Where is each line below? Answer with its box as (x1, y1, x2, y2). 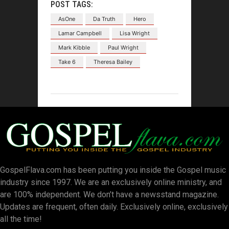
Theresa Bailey (94, 58, 132, 65)
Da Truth (93, 15, 116, 22)
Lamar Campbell (58, 29, 102, 37)
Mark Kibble (58, 43, 90, 51)
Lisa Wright (120, 29, 150, 37)
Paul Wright (108, 43, 139, 51)
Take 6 (58, 58, 76, 65)
